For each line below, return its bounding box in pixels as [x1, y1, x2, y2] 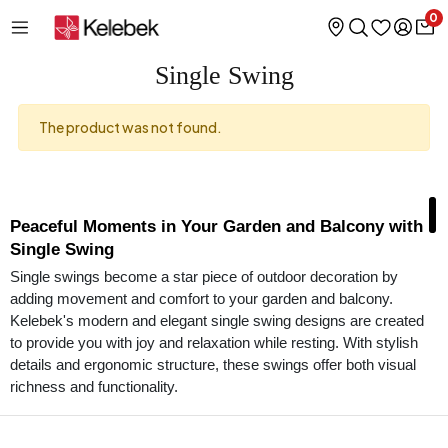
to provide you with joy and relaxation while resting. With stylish [10, 335, 418, 351]
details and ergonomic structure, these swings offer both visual [10, 357, 416, 373]
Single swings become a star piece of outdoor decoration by [10, 269, 398, 285]
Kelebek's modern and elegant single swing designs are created [10, 313, 424, 329]
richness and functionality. [10, 379, 178, 395]
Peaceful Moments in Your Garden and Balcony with [10, 216, 423, 236]
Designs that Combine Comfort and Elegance [10, 416, 325, 432]
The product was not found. [39, 118, 222, 136]
